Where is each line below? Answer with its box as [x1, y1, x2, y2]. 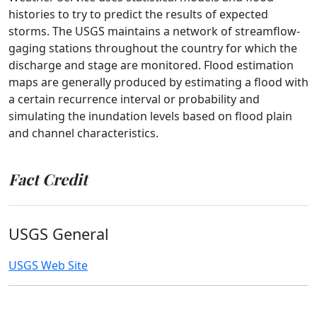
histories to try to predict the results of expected [8, 6, 268, 22]
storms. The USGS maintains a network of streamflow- [8, 23, 300, 39]
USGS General [8, 224, 109, 244]
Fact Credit [8, 168, 88, 189]
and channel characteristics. [8, 125, 158, 141]
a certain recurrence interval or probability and [8, 91, 260, 107]
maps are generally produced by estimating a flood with [8, 74, 309, 90]
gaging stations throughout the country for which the [8, 40, 297, 56]
